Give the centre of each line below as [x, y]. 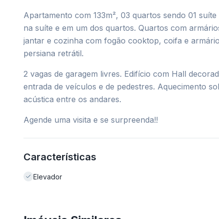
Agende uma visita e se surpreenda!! [91, 120]
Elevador [48, 176]
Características [60, 157]
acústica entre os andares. [72, 99]
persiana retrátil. [54, 53]
